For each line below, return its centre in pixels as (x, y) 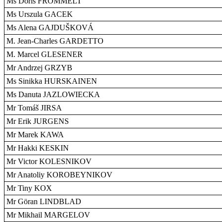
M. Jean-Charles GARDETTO (55, 41)
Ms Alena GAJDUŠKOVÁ (50, 28)
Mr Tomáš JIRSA (34, 108)
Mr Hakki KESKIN (38, 148)
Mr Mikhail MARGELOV (48, 215)
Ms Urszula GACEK (40, 14)
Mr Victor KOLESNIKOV (49, 161)
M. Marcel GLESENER (45, 54)
